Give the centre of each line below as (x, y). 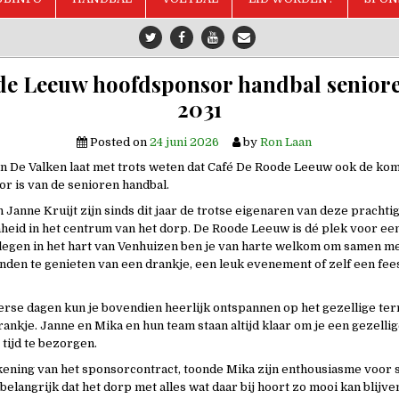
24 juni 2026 (184, 142)
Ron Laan (286, 142)
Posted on (118, 142)
